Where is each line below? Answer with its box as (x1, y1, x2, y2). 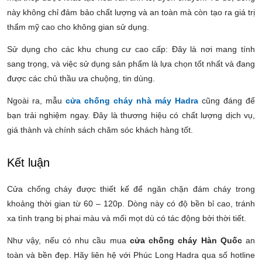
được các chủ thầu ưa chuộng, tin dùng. (7, 73, 155, 83)
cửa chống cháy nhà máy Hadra (65, 95, 198, 105)
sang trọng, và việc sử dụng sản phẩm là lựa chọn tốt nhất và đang (7, 58, 255, 68)
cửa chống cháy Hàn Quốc (129, 235, 242, 245)
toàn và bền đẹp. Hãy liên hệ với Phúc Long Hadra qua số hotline (7, 250, 255, 260)
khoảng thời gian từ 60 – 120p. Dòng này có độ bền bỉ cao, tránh (7, 198, 255, 208)
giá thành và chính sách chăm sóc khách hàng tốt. (7, 125, 193, 135)
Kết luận (7, 156, 50, 169)
